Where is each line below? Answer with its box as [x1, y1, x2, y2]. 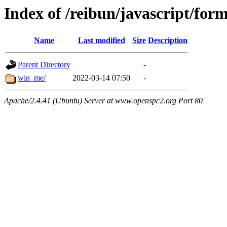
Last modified [78, 36, 125, 45]
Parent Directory [18, 60, 70, 69]
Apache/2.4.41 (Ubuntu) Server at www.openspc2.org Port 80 [4, 96, 203, 105]
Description [148, 36, 187, 45]
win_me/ [18, 73, 46, 83]
